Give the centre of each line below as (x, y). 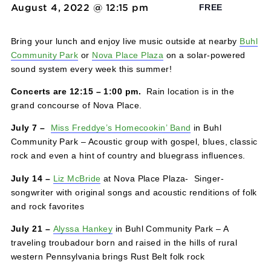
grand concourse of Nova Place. (85, 147)
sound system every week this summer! (102, 106)
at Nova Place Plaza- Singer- (180, 228)
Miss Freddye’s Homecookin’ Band (134, 172)
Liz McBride (85, 228)
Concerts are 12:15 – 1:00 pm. (86, 132)
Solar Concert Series (84, 16)
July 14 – (36, 228)
